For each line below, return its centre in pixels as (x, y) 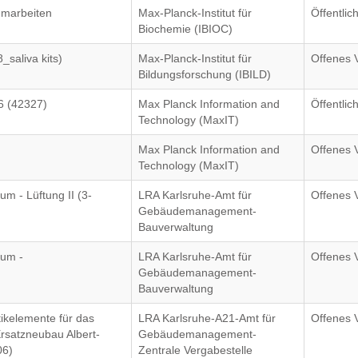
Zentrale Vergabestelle (196, 350)
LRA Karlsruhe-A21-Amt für (207, 318)
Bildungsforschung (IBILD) (205, 74)
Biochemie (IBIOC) (186, 29)
